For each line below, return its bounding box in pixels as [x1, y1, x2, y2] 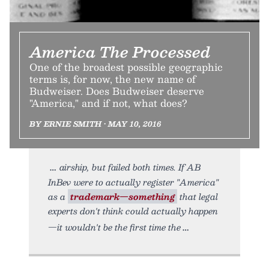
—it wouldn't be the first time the [48, 220, 181, 235]
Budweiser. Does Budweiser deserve [29, 83, 204, 100]
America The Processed [29, 40, 211, 64]
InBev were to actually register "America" [48, 175, 219, 190]
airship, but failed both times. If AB [59, 160, 201, 175]
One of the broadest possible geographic [29, 59, 223, 76]
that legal [177, 189, 218, 204]
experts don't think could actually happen [48, 204, 218, 219]
